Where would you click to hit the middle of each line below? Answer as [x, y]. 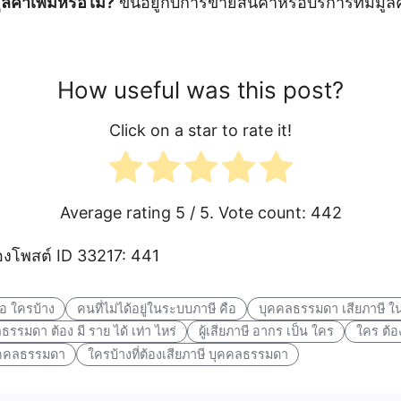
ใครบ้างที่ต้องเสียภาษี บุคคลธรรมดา [188, 354]
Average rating [117, 212]
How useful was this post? [200, 90]
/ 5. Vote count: [247, 212]
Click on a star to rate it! [200, 130]
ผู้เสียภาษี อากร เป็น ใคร [266, 331]
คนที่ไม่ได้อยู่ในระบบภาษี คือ [156, 308]
